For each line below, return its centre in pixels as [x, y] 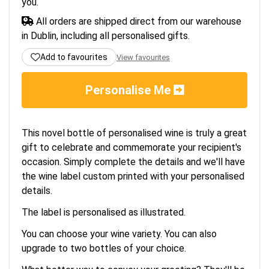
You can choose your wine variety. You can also [119, 234]
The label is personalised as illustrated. [104, 212]
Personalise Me [129, 90]
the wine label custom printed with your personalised [133, 176]
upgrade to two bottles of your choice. [104, 248]
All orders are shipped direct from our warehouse [138, 21]
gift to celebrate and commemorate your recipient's [131, 147]
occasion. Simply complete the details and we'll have [133, 162]
